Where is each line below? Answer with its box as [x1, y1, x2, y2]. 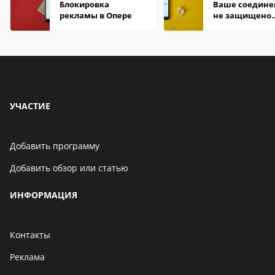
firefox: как [213, 21, 259, 32]
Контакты [10, 229, 50, 241]
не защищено [213, 10, 271, 21]
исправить [213, 32, 257, 43]
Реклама [10, 251, 45, 263]
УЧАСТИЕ [10, 100, 50, 112]
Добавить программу [10, 140, 99, 152]
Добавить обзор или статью [10, 162, 128, 174]
